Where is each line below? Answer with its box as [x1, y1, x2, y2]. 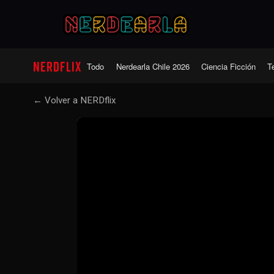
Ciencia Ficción [201, 60, 256, 72]
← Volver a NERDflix [32, 95, 116, 106]
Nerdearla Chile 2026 [116, 60, 190, 72]
